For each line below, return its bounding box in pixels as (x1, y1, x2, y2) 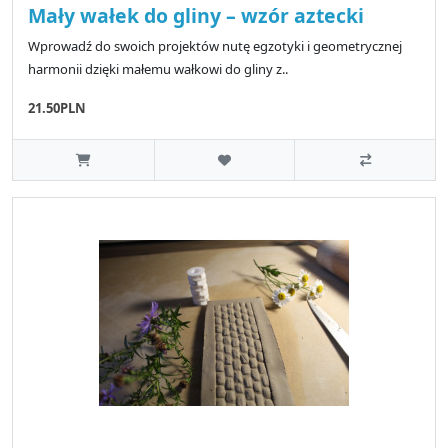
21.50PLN (28, 98, 86, 117)
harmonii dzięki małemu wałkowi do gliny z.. (28, 59, 288, 78)
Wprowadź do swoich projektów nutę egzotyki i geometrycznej (28, 36, 402, 55)
